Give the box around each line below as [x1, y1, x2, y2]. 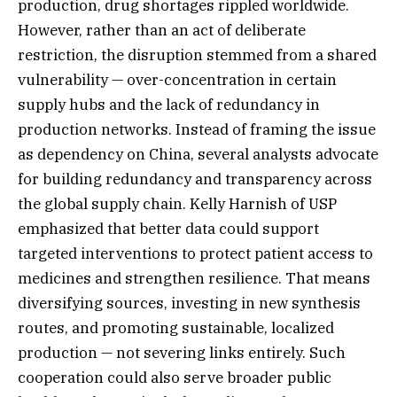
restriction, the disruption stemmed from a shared [18, 44, 377, 65]
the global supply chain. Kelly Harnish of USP [18, 193, 337, 214]
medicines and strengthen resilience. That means [18, 268, 370, 288]
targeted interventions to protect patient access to [18, 243, 373, 263]
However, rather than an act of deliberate [18, 19, 306, 40]
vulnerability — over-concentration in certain [18, 69, 337, 90]
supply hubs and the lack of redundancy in [18, 94, 320, 114]
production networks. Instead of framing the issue [18, 119, 376, 139]
